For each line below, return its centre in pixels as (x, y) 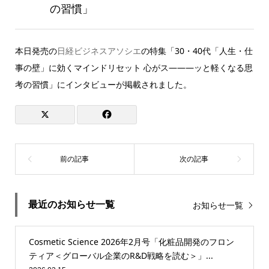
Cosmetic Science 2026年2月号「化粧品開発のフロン (131, 241)
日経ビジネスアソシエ (99, 50)
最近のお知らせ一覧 (71, 204)
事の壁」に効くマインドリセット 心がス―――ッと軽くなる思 (134, 67)
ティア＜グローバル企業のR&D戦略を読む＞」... (121, 255)
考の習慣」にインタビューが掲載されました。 (103, 84)
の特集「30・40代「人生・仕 (197, 50)
